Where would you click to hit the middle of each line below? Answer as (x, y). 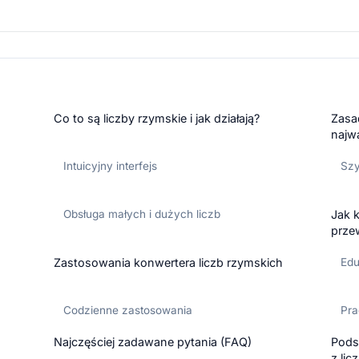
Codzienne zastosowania (128, 311)
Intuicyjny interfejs (111, 166)
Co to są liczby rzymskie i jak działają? (157, 119)
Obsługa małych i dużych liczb (142, 214)
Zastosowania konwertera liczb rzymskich (169, 263)
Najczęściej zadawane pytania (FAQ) (153, 342)
